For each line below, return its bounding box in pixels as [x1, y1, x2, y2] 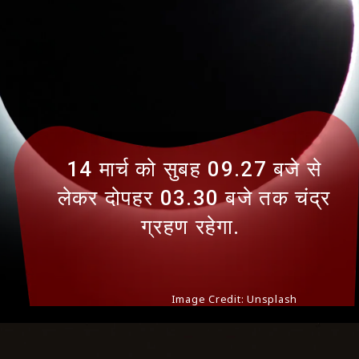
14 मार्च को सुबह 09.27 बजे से [66, 156, 322, 181]
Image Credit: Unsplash [171, 292, 298, 306]
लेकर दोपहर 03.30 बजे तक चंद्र [57, 185, 331, 210]
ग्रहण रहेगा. [140, 214, 248, 239]
